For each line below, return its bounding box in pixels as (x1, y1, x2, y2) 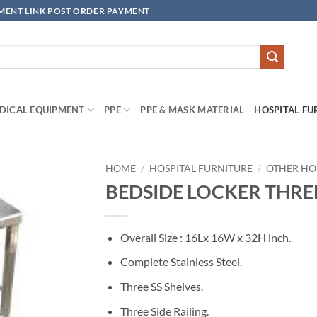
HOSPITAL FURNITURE (149, 163, 253, 174)
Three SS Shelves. (120, 279, 203, 293)
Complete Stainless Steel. (120, 255, 242, 269)
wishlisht (34, 210, 74, 223)
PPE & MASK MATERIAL (140, 104, 245, 115)
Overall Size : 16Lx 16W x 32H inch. (120, 230, 291, 244)
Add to (39, 197, 69, 210)
